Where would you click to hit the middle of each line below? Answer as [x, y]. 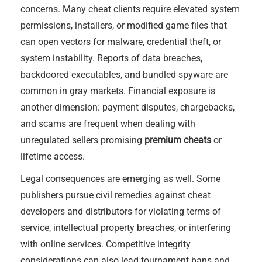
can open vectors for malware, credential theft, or [121, 42]
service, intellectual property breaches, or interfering [126, 228]
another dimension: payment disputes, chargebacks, [127, 107]
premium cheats [178, 140]
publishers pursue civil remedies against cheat [116, 195]
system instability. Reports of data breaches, [111, 58]
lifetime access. [53, 156]
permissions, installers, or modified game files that [124, 25]
